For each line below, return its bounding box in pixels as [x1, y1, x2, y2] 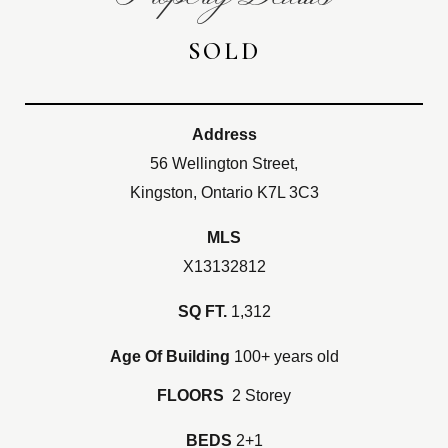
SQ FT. [177, 301, 231, 320]
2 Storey [228, 385, 291, 404]
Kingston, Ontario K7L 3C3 [129, 182, 319, 201]
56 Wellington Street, [150, 153, 298, 172]
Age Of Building [109, 346, 234, 365]
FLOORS [157, 385, 228, 404]
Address [191, 124, 257, 143]
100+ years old [233, 346, 339, 365]
